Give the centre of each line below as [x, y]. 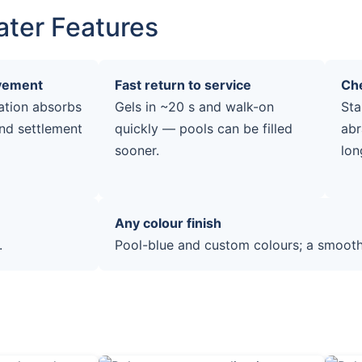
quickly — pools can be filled [204, 128]
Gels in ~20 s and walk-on [194, 106]
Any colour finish [168, 223]
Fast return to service [183, 84]
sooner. [137, 150]
